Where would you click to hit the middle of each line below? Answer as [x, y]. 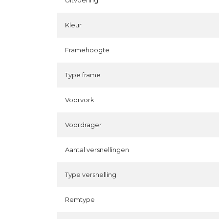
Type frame [83, 75]
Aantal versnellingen [97, 150]
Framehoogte [87, 50]
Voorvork [80, 100]
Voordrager [83, 125]
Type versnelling [91, 175]
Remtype [80, 199]
